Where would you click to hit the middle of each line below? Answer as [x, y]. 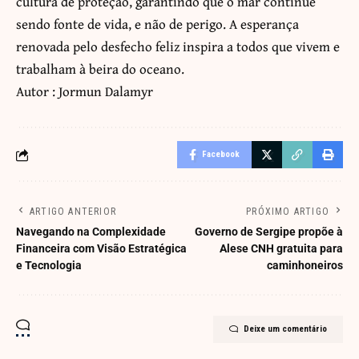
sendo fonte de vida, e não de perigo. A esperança [157, 24]
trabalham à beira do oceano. [100, 69]
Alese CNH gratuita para [281, 249]
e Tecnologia [49, 266]
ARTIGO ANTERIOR [73, 212]
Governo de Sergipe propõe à [269, 232]
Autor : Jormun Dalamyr [85, 91]
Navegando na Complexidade [91, 232]
